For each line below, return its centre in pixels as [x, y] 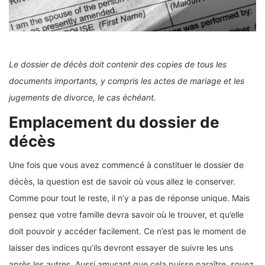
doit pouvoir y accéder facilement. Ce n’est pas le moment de [127, 231]
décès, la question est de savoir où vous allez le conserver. [122, 182]
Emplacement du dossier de [114, 122]
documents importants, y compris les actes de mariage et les [127, 81]
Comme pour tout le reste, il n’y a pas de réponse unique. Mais [129, 198]
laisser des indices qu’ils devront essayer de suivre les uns [121, 248]
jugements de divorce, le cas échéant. [83, 98]
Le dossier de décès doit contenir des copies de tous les [118, 64]
